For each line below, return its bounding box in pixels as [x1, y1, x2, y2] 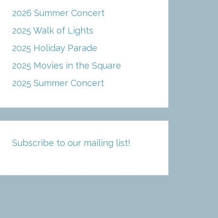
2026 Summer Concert [12, 8, 105, 18]
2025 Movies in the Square [12, 60, 121, 71]
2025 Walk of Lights [12, 25, 93, 36]
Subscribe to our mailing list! [12, 138, 130, 148]
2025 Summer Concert [12, 78, 104, 89]
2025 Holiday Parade [12, 43, 97, 54]
